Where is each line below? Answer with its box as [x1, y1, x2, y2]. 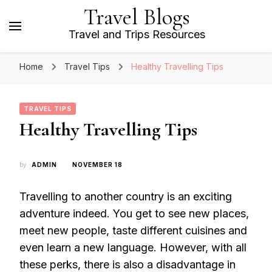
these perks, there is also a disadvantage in [19, 258, 236, 271]
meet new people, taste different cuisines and [19, 224, 247, 237]
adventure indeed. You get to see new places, [19, 207, 249, 220]
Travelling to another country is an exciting [19, 190, 232, 203]
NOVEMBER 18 [72, 161, 123, 168]
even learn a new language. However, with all [19, 241, 246, 254]
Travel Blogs [83, 4, 190, 31]
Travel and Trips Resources [68, 28, 205, 41]
